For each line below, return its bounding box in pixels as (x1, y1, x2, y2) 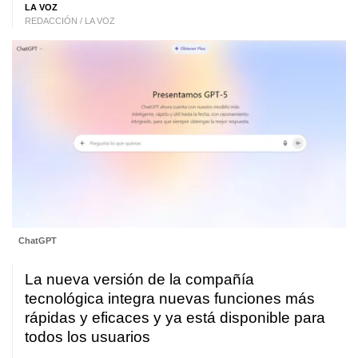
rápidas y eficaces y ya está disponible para (25, 309, 325, 327)
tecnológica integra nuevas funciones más (25, 290, 315, 308)
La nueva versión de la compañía (25, 271, 254, 288)
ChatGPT (18, 236, 57, 246)
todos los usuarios (25, 328, 150, 346)
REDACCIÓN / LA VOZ (25, 16, 115, 26)
